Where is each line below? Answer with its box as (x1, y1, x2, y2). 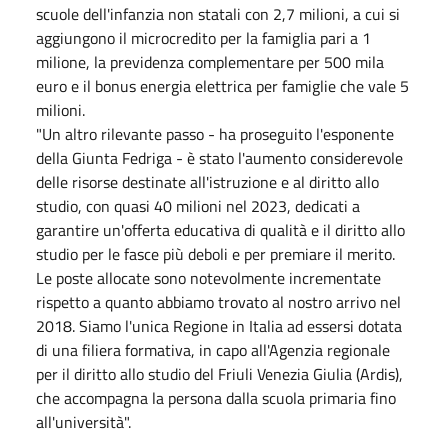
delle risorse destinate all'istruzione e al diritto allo (36, 169, 379, 194)
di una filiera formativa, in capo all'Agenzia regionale (36, 337, 390, 362)
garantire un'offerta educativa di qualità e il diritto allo (36, 217, 405, 242)
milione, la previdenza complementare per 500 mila (36, 49, 384, 74)
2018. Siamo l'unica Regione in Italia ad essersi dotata (36, 313, 402, 338)
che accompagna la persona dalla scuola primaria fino (36, 385, 396, 410)
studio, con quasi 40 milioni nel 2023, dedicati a (36, 193, 360, 218)
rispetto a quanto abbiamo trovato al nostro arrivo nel (36, 289, 401, 314)
